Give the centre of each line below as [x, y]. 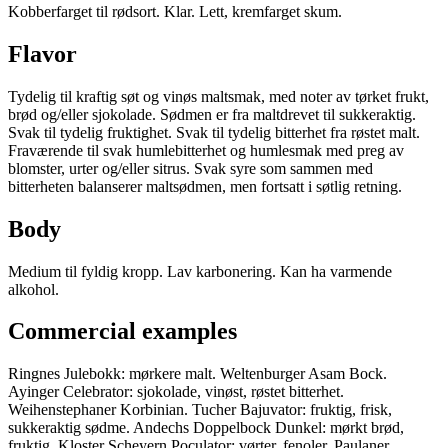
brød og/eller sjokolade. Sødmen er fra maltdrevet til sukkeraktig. [212, 114]
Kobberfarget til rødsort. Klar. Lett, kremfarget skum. [175, 11]
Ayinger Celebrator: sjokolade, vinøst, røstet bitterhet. [176, 392]
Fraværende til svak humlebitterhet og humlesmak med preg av [206, 150]
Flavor [42, 53]
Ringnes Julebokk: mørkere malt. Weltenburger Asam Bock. [197, 374]
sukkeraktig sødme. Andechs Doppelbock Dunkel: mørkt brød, [206, 428]
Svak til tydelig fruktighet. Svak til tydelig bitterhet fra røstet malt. [214, 132]
